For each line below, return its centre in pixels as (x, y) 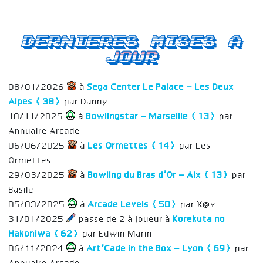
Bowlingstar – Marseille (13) (151, 117)
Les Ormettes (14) (131, 146)
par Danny (85, 102)
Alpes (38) (36, 102)
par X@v (197, 205)
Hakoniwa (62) (45, 234)
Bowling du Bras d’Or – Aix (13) (158, 175)
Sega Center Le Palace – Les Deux (160, 87)
